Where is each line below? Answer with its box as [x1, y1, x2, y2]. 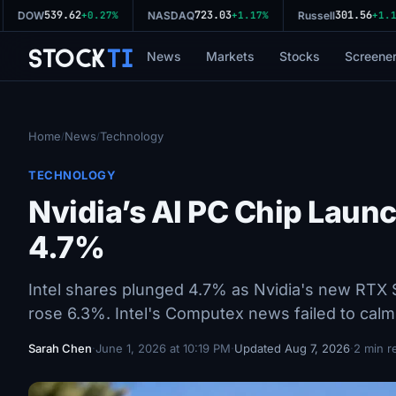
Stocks [278, 48, 320, 64]
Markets [205, 48, 255, 64]
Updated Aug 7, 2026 [234, 341, 350, 355]
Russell [286, 9, 324, 22]
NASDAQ [136, 9, 184, 22]
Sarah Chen [28, 341, 92, 355]
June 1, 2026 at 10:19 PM [95, 341, 231, 355]
